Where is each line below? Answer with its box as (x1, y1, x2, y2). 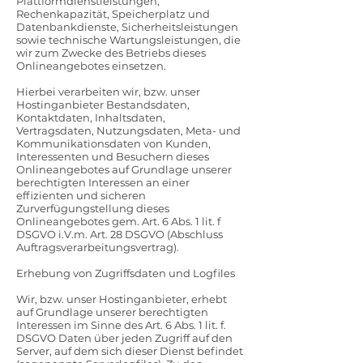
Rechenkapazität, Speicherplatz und (16, 7, 210, 20)
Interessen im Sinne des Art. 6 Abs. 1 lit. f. (16, 318, 226, 331)
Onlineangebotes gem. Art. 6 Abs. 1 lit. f (16, 215, 220, 228)
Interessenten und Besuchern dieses (16, 150, 209, 163)
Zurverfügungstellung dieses (16, 202, 169, 215)
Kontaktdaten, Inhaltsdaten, (16, 111, 165, 124)
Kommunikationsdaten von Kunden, (16, 137, 211, 150)
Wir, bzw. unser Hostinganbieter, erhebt (16, 293, 227, 305)
